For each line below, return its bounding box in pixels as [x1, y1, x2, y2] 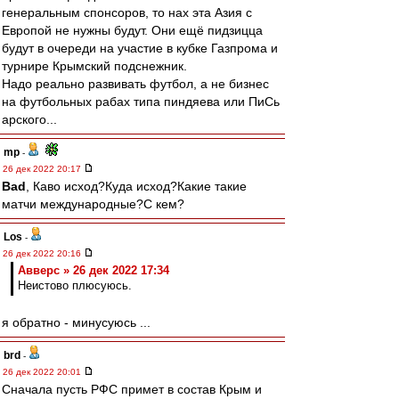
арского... [2, 112, 57, 126]
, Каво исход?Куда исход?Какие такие [26, 179, 247, 193]
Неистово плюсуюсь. [18, 279, 132, 292]
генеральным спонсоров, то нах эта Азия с [2, 5, 252, 20]
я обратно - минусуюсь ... [2, 315, 151, 330]
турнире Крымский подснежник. [2, 59, 187, 73]
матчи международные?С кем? [2, 197, 184, 211]
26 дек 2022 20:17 [3, 164, 84, 174]
